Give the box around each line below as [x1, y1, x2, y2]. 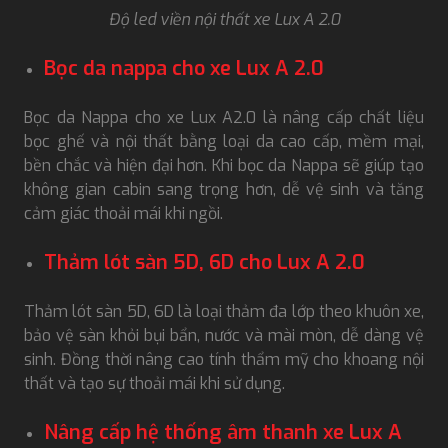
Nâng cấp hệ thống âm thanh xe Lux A [44, 418, 402, 446]
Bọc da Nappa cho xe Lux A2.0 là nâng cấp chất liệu [24, 106, 424, 128]
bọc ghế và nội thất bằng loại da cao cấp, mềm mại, [24, 130, 424, 152]
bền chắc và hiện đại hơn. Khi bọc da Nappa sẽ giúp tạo [24, 154, 424, 176]
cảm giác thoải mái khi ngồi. [24, 202, 223, 224]
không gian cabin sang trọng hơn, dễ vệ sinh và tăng [24, 178, 424, 200]
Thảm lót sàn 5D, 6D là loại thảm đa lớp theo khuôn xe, [24, 300, 424, 322]
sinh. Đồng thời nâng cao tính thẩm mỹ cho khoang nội [24, 348, 424, 370]
